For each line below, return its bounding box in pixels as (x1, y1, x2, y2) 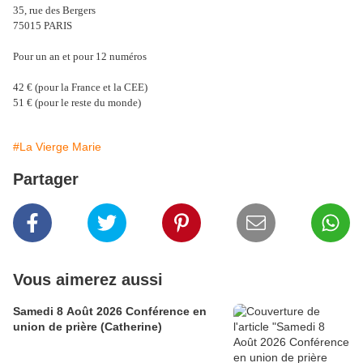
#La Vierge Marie (13, 140, 101, 153)
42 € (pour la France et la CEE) (13, 81, 147, 93)
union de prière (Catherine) (13, 320, 162, 333)
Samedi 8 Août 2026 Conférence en (13, 305, 207, 318)
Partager (13, 170, 79, 188)
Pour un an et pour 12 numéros (13, 50, 147, 62)
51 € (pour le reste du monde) (13, 96, 141, 109)
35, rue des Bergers (13, 4, 96, 16)
